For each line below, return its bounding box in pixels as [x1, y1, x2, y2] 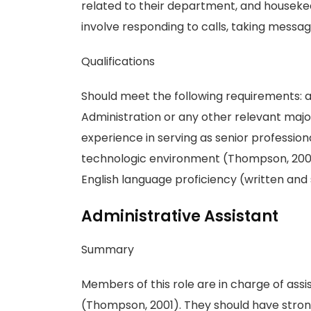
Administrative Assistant [81, 205, 278, 227]
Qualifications [81, 53, 155, 69]
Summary [81, 242, 134, 258]
